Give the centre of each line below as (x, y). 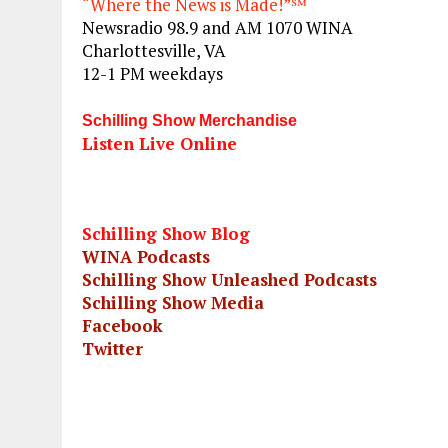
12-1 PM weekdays (152, 74)
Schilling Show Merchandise (189, 121)
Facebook (125, 326)
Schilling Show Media (173, 303)
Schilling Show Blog (166, 234)
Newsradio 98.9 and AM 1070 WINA (217, 28)
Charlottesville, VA (154, 51)
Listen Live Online (159, 144)
